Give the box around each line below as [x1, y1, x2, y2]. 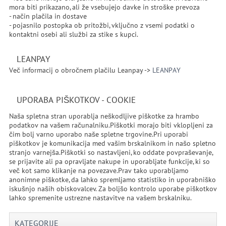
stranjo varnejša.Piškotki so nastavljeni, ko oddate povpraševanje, [9, 148, 213, 157]
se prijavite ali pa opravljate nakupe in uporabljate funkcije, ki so [9, 157, 210, 166]
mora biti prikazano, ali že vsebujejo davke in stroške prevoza [9, 3, 200, 12]
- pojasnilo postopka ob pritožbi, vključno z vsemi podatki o [9, 21, 195, 30]
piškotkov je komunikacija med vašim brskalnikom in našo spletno [9, 139, 216, 148]
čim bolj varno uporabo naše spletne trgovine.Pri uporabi [9, 130, 188, 139]
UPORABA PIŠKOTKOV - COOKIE [16, 94, 136, 105]
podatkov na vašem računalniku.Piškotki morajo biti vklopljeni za [9, 121, 213, 130]
